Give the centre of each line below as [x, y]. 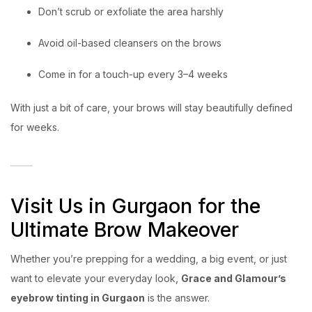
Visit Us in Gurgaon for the [135, 205]
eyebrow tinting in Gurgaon [78, 298]
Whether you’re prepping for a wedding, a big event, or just [149, 259]
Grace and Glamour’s [234, 278]
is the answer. [177, 298]
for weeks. [35, 127]
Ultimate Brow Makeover [125, 229]
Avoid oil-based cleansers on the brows [130, 42]
